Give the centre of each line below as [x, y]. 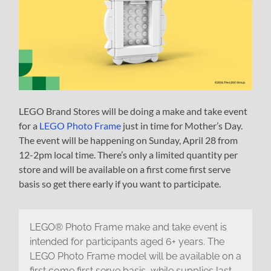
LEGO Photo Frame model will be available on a [135, 256]
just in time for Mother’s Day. [182, 126]
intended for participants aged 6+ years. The [127, 241]
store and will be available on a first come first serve [125, 169]
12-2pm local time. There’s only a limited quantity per [129, 155]
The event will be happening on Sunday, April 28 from [129, 140]
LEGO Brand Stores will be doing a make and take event [133, 111]
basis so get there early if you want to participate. [120, 184]
